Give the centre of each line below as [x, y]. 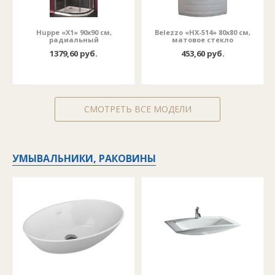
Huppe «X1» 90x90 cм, [74, 32]
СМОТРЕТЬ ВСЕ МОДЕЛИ [137, 109]
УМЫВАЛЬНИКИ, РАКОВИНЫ [84, 158]
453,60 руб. [203, 53]
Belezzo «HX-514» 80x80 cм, [203, 32]
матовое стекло [203, 40]
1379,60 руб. [74, 53]
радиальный [74, 40]
